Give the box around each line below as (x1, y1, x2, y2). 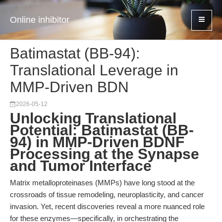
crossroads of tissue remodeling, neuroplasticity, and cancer (10, 190, 204, 199)
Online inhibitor (10, 15, 69, 25)
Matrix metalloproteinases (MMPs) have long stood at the (10, 178, 195, 187)
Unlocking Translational (10, 110, 176, 126)
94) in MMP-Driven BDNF (10, 134, 184, 150)
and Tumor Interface (10, 158, 152, 174)
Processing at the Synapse (10, 146, 199, 162)
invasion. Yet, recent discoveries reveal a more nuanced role (10, 202, 205, 211)
